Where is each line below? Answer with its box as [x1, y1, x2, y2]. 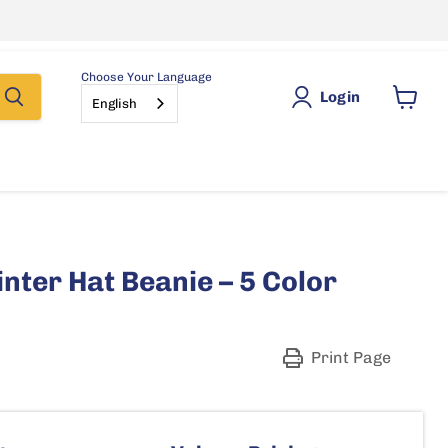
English [92, 95, 137, 111]
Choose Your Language [81, 70, 212, 84]
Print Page [302, 347, 391, 367]
